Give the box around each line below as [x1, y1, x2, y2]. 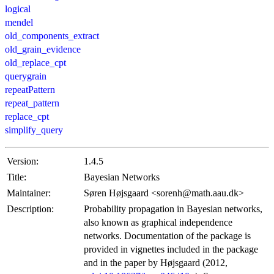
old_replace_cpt [5, 57, 66, 68]
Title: [7, 172, 26, 183]
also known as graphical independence [84, 217, 232, 228]
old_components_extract [5, 31, 99, 42]
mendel [5, 17, 33, 28]
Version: [7, 156, 39, 167]
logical [5, 4, 31, 15]
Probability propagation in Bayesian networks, [84, 204, 262, 215]
